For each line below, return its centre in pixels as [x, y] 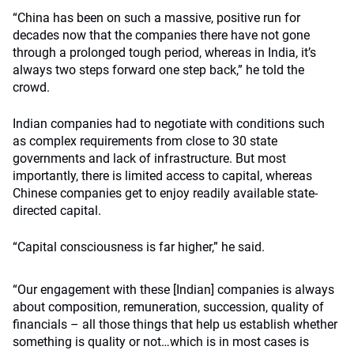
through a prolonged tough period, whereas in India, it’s [164, 53]
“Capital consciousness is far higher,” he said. [139, 247]
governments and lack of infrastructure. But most [149, 158]
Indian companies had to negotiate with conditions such [169, 124]
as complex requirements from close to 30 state [145, 141]
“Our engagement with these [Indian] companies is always [173, 290]
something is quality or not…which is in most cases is [161, 342]
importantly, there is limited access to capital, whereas [162, 176]
